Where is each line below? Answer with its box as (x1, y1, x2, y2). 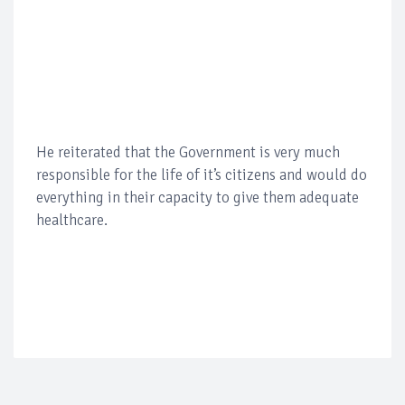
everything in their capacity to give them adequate (36, 187, 359, 207)
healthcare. (36, 210, 108, 230)
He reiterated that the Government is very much (36, 142, 340, 162)
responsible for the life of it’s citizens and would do (36, 165, 367, 184)
